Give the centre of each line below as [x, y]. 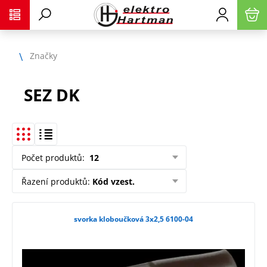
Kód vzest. [114, 181]
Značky [44, 55]
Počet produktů [52, 157]
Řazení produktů [55, 181]
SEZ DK [52, 95]
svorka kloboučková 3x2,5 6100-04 [133, 219]
